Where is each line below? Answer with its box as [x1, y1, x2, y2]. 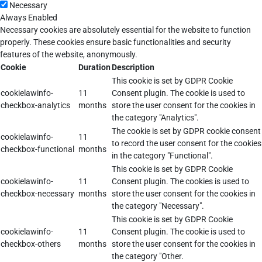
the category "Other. [112, 251, 184, 261]
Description [112, 62, 154, 72]
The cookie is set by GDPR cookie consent [112, 126, 261, 136]
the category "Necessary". [112, 201, 204, 211]
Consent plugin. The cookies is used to [112, 176, 249, 186]
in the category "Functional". [112, 150, 213, 160]
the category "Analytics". [112, 112, 199, 122]
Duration [78, 62, 111, 72]
